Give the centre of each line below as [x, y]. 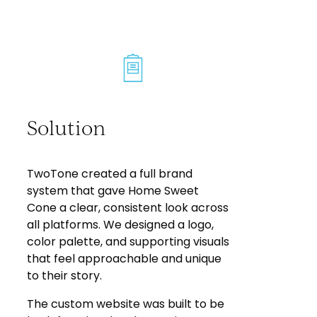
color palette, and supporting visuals [128, 242]
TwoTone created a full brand [110, 174]
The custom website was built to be [126, 304]
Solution [67, 127]
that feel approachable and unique [125, 259]
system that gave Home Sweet [113, 191]
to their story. [65, 276]
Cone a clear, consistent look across [128, 208]
